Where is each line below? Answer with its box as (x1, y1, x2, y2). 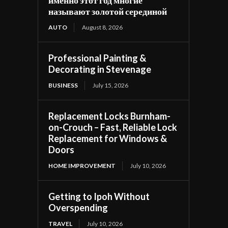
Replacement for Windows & (48, 132, 167, 144)
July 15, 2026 (93, 81, 129, 89)
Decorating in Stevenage (48, 63, 152, 75)
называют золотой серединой (48, 5, 167, 17)
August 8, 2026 (82, 23, 123, 31)
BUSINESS (48, 81, 78, 89)
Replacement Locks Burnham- (48, 110, 171, 122)
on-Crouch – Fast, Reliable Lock (48, 121, 178, 133)
